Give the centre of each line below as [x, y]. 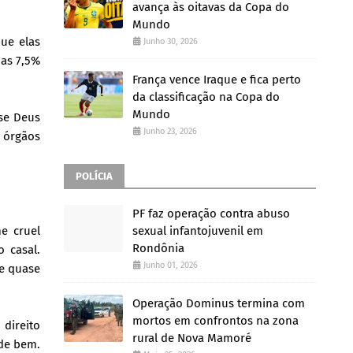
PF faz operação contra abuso [211, 214]
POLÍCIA [94, 176]
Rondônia [158, 248]
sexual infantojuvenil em [198, 231]
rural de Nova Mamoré [192, 338]
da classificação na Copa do [206, 97]
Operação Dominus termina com [219, 303]
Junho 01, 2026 [171, 265]
